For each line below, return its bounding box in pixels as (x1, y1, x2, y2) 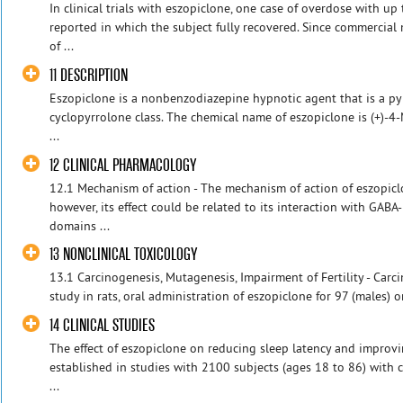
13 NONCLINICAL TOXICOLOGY (49, 244, 198, 265)
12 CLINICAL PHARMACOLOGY (49, 154, 197, 175)
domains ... (49, 217, 111, 234)
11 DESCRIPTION (49, 64, 129, 85)
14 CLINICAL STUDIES (49, 314, 156, 336)
